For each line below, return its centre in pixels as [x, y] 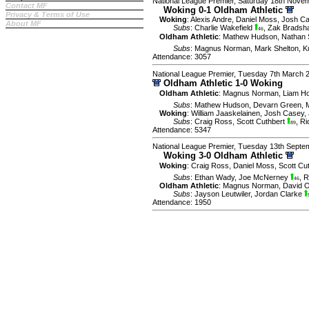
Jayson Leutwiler [222, 194]
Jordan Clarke [279, 194]
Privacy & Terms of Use [48, 14]
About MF [23, 23]
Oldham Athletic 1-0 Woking [223, 83]
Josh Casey [284, 113]
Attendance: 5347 [182, 129]
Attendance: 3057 [182, 57]
